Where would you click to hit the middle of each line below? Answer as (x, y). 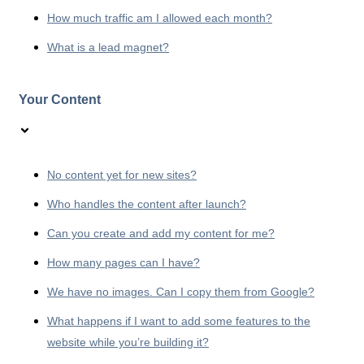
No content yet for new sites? (122, 174)
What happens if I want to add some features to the (179, 321)
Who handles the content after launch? (147, 204)
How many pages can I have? (123, 262)
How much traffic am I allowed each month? (160, 18)
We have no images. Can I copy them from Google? (181, 291)
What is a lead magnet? (108, 48)
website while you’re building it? (128, 342)
